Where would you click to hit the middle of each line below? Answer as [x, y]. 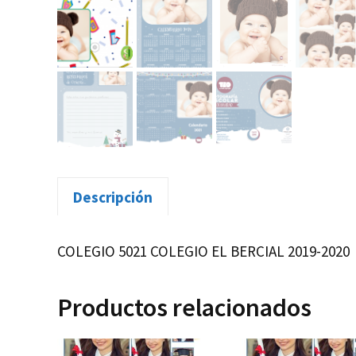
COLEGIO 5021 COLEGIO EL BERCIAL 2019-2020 [203, 251]
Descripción [113, 197]
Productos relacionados [184, 307]
